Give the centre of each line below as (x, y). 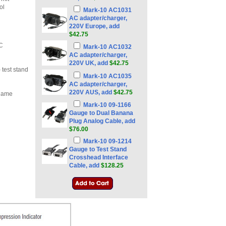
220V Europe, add (94, 26)
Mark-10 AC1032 (107, 47)
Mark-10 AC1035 (107, 76)
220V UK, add (89, 63)
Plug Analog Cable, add (102, 121)
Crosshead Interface (99, 157)
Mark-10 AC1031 (107, 10)
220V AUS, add (91, 92)
